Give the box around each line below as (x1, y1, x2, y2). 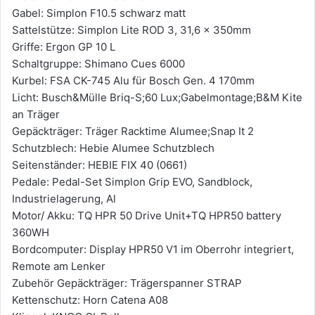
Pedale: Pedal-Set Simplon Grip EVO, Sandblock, (12, 175, 252, 188)
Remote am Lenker (12, 259, 105, 273)
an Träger (12, 108, 60, 121)
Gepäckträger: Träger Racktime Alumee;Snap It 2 (12, 124, 254, 138)
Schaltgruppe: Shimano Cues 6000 (12, 57, 185, 70)
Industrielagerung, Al (12, 192, 116, 205)
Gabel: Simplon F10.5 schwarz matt (12, 6, 186, 20)
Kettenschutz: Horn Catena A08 (12, 293, 168, 307)
